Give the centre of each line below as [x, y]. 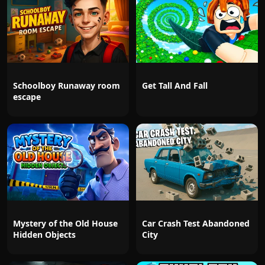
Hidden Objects [44, 235]
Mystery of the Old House [65, 223]
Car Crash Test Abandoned [196, 223]
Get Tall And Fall [175, 85]
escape [27, 97]
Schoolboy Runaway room [67, 85]
